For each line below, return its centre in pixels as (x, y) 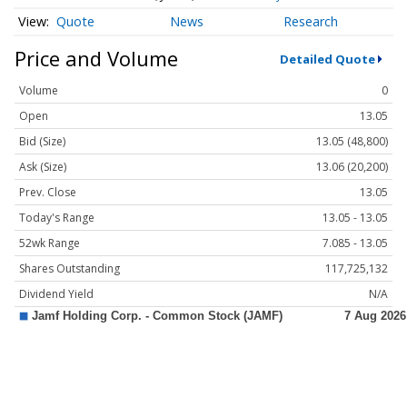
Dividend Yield (56, 294)
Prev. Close (48, 193)
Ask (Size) (43, 167)
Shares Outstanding (69, 269)
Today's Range (57, 218)
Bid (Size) (42, 142)
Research (311, 22)
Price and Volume (96, 59)
